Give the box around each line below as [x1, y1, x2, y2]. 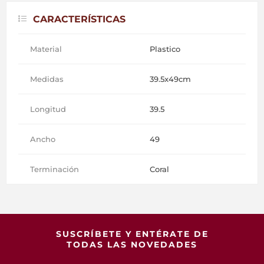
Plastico [150, 44, 180, 54]
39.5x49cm [150, 74, 191, 84]
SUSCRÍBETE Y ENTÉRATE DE [55, 229, 209, 240]
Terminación [30, 164, 79, 174]
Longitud [30, 104, 66, 114]
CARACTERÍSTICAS [33, 14, 126, 25]
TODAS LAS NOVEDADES [67, 239, 197, 250]
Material [30, 44, 62, 54]
